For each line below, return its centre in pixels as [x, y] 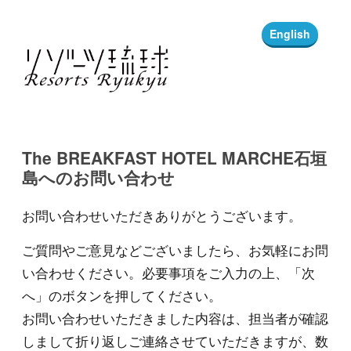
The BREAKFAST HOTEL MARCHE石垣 [174, 158]
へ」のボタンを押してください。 [122, 296]
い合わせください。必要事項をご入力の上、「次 [168, 273]
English [290, 34]
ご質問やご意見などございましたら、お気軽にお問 [175, 250]
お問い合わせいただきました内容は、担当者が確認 [175, 318]
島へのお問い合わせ [98, 177]
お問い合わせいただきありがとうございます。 [162, 216]
